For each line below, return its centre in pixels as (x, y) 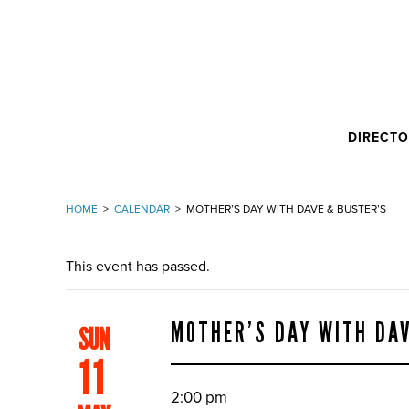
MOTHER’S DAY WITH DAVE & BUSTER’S (286, 209)
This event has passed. (138, 267)
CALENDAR (142, 209)
